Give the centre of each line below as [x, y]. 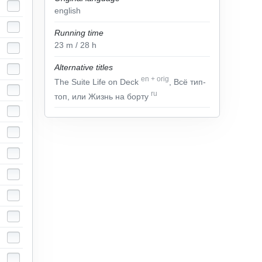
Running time [79, 33]
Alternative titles [84, 67]
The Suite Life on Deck [98, 82]
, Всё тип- [187, 82]
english [68, 11]
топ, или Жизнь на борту [103, 96]
